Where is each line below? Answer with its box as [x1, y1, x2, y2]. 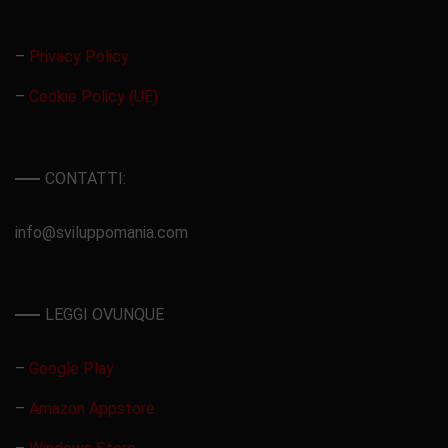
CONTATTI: [45, 169, 126, 189]
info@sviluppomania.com [15, 223, 188, 243]
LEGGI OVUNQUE [45, 305, 164, 325]
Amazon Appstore [29, 399, 155, 419]
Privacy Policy [29, 47, 129, 67]
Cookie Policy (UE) [29, 87, 158, 107]
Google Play [29, 359, 114, 379]
